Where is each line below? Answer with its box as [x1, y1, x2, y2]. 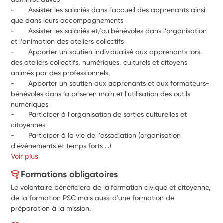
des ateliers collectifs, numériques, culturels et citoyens [11, 58, 188, 66]
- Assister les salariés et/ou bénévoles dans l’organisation [11, 26, 207, 35]
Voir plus [11, 152, 39, 160]
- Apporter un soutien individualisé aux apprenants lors [11, 47, 201, 56]
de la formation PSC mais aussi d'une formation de [11, 193, 175, 202]
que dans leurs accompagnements [11, 16, 124, 24]
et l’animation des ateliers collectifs [11, 37, 124, 45]
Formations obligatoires [21, 168, 118, 180]
